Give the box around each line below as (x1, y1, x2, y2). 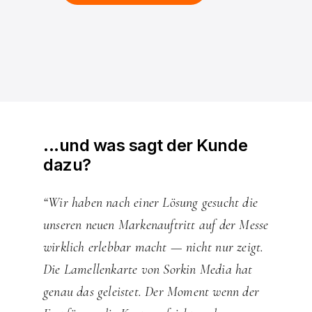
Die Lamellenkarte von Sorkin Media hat (42, 261, 253, 279)
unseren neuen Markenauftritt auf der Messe (42, 217, 269, 234)
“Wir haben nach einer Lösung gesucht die (42, 194, 258, 212)
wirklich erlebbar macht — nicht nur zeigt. (42, 239, 264, 256)
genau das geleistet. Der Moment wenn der (42, 283, 259, 301)
